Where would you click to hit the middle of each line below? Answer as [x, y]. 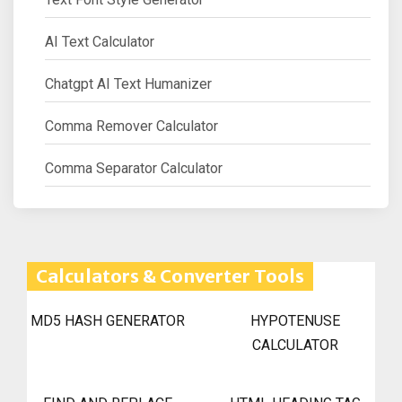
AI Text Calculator [100, 41]
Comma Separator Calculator [134, 168]
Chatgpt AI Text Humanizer [128, 83]
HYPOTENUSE [295, 320]
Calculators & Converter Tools [170, 275]
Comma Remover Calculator [131, 126]
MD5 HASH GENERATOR [107, 320]
